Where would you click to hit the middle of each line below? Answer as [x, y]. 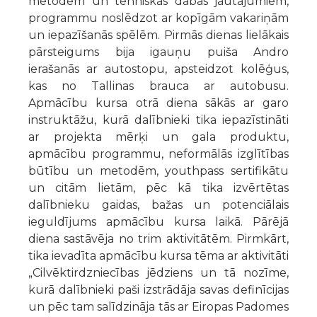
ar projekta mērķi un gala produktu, [158, 137]
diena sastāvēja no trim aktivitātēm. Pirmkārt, [158, 238]
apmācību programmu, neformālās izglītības [158, 154]
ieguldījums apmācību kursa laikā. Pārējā [158, 221]
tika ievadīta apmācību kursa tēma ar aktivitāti [158, 255]
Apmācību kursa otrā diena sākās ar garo [158, 103]
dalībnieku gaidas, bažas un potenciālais [158, 204]
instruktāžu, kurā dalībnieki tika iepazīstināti [158, 120]
